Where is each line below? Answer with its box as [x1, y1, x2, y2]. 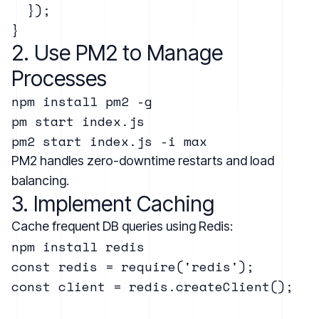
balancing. [11, 172, 69, 188]
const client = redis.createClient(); [11, 276, 293, 296]
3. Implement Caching [11, 190, 214, 216]
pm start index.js [11, 111, 145, 130]
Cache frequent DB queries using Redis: [11, 218, 233, 234]
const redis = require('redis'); [11, 256, 254, 276]
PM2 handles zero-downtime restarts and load [11, 152, 274, 168]
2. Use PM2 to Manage [11, 39, 223, 66]
